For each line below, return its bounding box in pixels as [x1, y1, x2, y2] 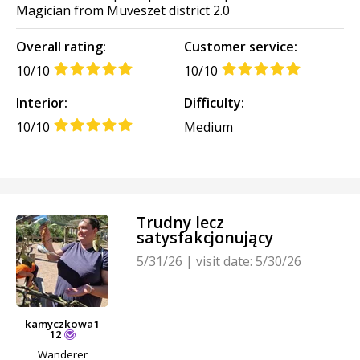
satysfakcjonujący [137, 226, 273, 248]
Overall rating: [16, 37, 106, 55]
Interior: [16, 93, 67, 112]
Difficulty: [184, 93, 244, 112]
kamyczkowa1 [25, 316, 100, 331]
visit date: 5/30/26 [193, 252, 301, 270]
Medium [184, 117, 233, 136]
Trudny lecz [137, 211, 224, 233]
